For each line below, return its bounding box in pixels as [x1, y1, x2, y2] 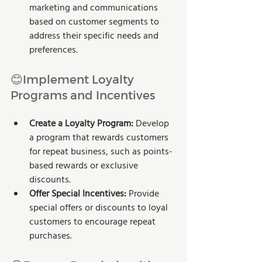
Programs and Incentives [11, 87, 155, 102]
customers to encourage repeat [29, 214, 158, 230]
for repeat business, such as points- [29, 144, 173, 160]
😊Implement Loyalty [11, 71, 137, 86]
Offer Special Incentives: [29, 186, 126, 202]
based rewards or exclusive [29, 158, 140, 174]
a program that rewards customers [29, 130, 171, 146]
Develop [133, 116, 171, 132]
